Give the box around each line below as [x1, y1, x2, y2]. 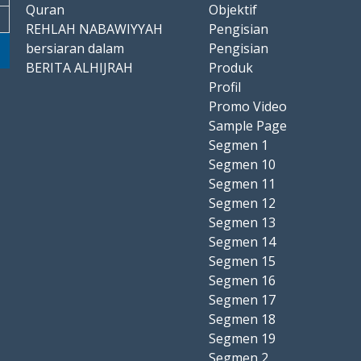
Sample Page [209, 117, 287, 135]
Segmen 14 [209, 233, 276, 251]
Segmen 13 [209, 214, 276, 232]
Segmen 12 [209, 194, 276, 213]
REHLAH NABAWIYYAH [25, 20, 163, 39]
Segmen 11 [209, 175, 276, 193]
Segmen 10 [209, 156, 276, 174]
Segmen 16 [209, 272, 276, 290]
